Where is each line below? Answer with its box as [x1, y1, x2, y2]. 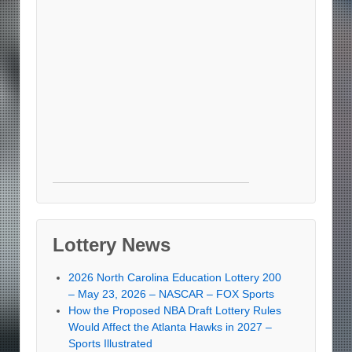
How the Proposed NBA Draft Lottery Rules [68, 304, 281, 317]
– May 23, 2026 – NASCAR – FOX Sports [68, 288, 274, 301]
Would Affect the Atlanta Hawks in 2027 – [68, 321, 272, 334]
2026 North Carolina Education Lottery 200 [68, 271, 281, 284]
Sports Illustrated [68, 337, 152, 350]
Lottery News [53, 234, 170, 256]
